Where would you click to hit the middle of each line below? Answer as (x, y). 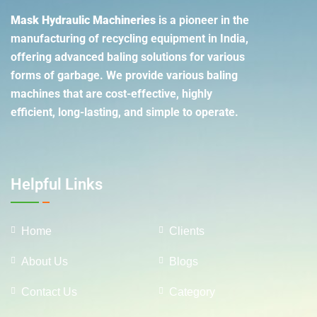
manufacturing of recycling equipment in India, (129, 39)
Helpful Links (57, 185)
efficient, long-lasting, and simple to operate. (126, 113)
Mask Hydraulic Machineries (83, 21)
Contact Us (49, 292)
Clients (187, 231)
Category (192, 292)
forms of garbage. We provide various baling (124, 76)
